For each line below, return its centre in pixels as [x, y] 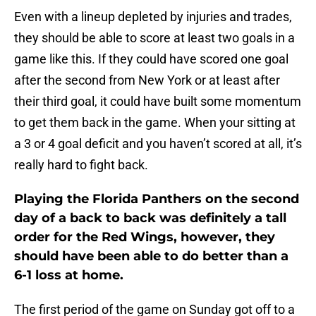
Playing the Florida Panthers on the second [157, 199]
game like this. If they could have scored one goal [151, 59]
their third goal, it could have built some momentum [158, 102]
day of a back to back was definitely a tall [150, 218]
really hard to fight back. [81, 165]
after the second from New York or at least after [147, 80]
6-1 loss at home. [69, 275]
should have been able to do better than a [151, 256]
